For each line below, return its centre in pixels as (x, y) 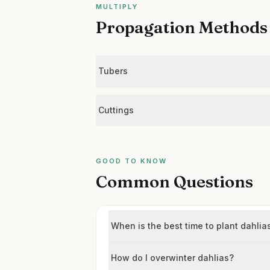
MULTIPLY (117, 7)
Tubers (113, 71)
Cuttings (116, 110)
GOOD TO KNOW (131, 161)
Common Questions (175, 181)
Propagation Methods (182, 27)
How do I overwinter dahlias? (173, 258)
